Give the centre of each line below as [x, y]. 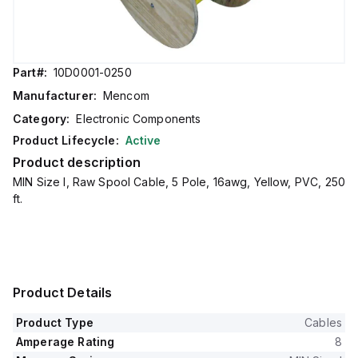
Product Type [55, 322]
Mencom [126, 95]
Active [143, 140]
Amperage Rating [66, 342]
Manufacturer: [55, 95]
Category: [42, 119]
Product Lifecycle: [66, 140]
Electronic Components [139, 119]
